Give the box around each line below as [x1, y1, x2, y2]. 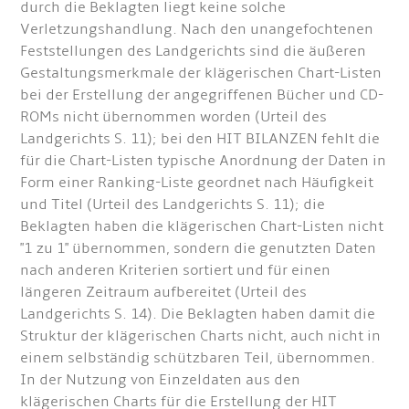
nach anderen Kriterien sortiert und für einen [20, 261, 331, 280]
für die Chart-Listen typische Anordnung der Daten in [20, 152, 387, 171]
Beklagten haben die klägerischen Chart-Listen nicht [20, 217, 384, 236]
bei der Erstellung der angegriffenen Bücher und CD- [20, 86, 384, 105]
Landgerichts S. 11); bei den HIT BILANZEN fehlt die [20, 130, 381, 149]
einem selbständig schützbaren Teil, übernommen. [20, 349, 376, 368]
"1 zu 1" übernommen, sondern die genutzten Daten [20, 239, 377, 258]
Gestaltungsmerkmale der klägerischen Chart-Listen [20, 64, 383, 83]
